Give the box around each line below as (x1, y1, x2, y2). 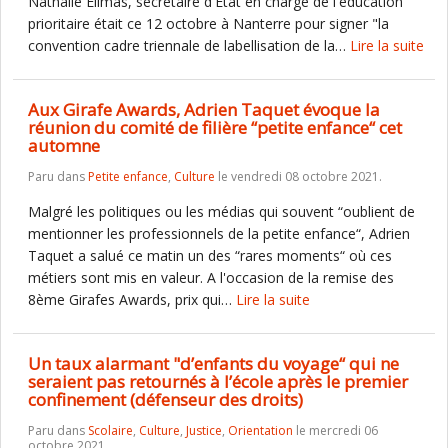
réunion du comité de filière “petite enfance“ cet (28, 116, 402, 139)
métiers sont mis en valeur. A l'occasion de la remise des (28, 268, 394, 287)
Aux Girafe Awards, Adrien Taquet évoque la (28, 98, 380, 121)
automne (28, 134, 100, 157)
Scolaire (88, 422, 133, 439)
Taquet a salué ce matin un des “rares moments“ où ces (28, 246, 392, 265)
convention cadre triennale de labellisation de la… (28, 36, 350, 55)
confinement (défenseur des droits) (28, 388, 303, 411)
